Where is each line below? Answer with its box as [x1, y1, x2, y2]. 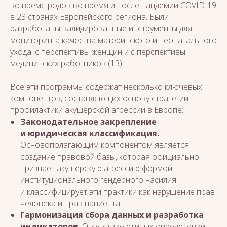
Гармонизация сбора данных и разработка [20, 209, 204, 220]
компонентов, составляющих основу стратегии [10, 93, 188, 104]
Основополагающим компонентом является [20, 139, 189, 150]
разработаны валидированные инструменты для [10, 23, 192, 34]
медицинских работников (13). [10, 58, 124, 69]
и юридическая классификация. [20, 128, 159, 139]
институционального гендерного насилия [20, 174, 176, 185]
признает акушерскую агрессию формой [20, 163, 172, 174]
